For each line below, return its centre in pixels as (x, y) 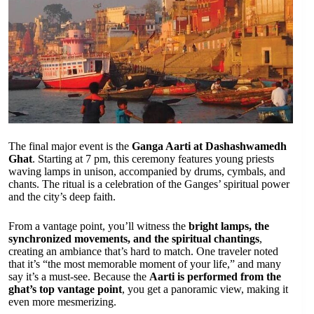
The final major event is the (70, 146)
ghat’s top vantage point (65, 289)
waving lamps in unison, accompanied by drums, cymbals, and (147, 171)
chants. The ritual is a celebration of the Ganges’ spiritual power (149, 184)
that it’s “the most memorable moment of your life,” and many (145, 264)
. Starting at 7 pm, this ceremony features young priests (153, 158)
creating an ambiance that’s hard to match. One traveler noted (143, 251)
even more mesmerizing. (62, 301)
